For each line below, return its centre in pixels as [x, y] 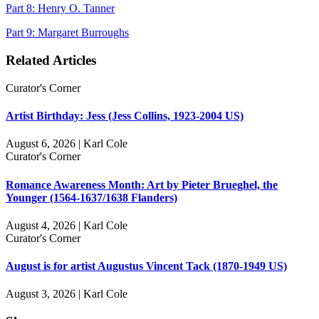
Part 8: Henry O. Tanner [60, 9]
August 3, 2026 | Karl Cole [67, 294]
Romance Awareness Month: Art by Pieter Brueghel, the [142, 184]
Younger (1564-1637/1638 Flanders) [91, 197]
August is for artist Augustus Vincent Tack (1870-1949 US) [146, 266]
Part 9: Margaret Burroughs [67, 33]
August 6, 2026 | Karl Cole [67, 144]
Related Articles [51, 61]
